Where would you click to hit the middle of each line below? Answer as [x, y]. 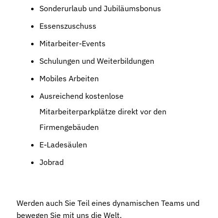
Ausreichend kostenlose [82, 96]
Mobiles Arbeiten [69, 78]
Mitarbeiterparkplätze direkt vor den [103, 111]
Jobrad [52, 162]
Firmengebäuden [69, 127]
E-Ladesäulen [63, 144]
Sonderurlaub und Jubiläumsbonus [100, 8]
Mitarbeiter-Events [73, 43]
